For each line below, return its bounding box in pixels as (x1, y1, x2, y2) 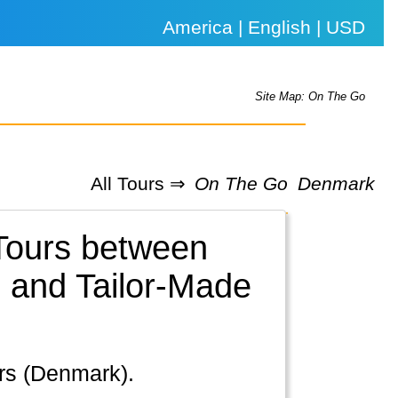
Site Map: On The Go (255, 90, 366, 104)
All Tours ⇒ (90, 172, 186, 194)
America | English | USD (163, 17, 366, 37)
